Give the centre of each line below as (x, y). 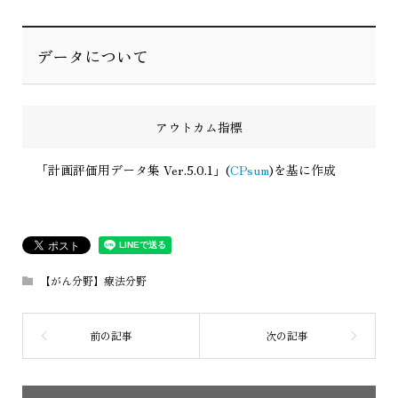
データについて (93, 56)
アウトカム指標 (199, 127)
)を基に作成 (302, 169)
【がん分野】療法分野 (93, 280)
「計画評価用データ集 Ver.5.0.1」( (132, 169)
